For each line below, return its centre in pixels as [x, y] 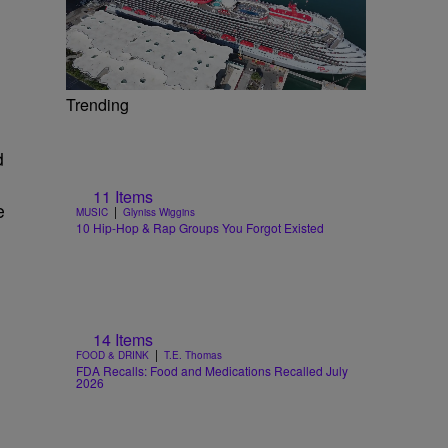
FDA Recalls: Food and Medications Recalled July [212, 370]
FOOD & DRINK [112, 355]
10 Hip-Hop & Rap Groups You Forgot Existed [200, 228]
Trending [97, 104]
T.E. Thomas [193, 355]
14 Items [123, 339]
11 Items [123, 197]
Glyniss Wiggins [159, 212]
